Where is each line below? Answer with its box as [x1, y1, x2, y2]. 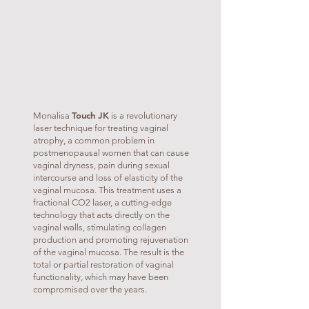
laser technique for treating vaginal [33, 123, 168, 133]
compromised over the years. [33, 284, 147, 295]
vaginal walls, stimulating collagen [33, 222, 166, 232]
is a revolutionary [111, 110, 177, 121]
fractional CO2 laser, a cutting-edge [33, 197, 172, 208]
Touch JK [72, 110, 109, 121]
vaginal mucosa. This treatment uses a [33, 185, 181, 195]
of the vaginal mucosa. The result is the [33, 247, 184, 257]
